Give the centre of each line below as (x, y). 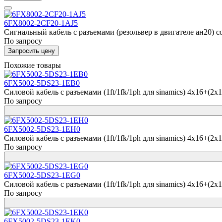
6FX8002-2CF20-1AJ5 (41, 23)
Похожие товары (32, 65)
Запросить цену (31, 51)
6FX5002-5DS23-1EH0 (42, 129)
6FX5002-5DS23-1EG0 (42, 175)
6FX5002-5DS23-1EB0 (42, 83)
